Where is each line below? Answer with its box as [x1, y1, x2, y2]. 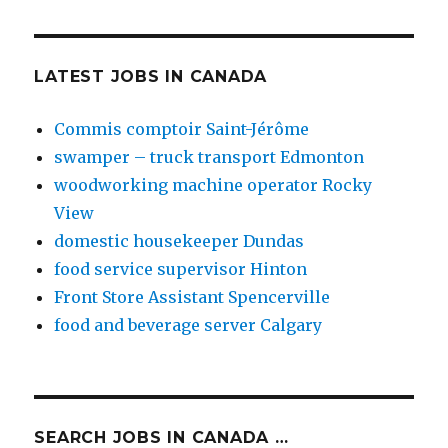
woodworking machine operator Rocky [54, 175, 373, 196]
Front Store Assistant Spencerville [54, 287, 331, 308]
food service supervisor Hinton [54, 259, 308, 280]
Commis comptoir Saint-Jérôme [54, 119, 310, 140]
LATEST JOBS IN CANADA [34, 67, 268, 87]
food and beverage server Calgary [54, 315, 323, 336]
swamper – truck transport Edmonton [54, 147, 365, 168]
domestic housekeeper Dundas [54, 231, 305, 252]
